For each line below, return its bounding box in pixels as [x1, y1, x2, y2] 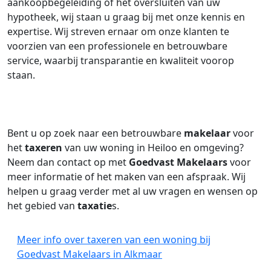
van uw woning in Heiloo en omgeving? [62, 141, 244, 154]
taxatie [77, 199, 112, 212]
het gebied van [7, 199, 77, 212]
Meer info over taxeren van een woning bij [17, 233, 211, 246]
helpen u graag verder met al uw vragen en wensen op [7, 184, 258, 198]
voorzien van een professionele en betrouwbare [7, 39, 227, 53]
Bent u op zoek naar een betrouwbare [7, 126, 184, 140]
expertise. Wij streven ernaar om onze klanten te [7, 25, 229, 38]
